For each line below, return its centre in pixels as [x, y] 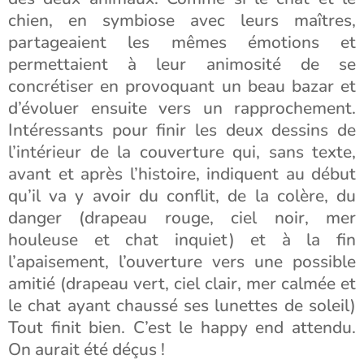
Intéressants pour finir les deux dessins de [182, 130]
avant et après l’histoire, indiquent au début [182, 174]
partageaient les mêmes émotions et [182, 42]
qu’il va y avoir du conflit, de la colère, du [182, 196]
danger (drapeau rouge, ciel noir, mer [182, 218]
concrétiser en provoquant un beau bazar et [182, 86]
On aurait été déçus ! [87, 349]
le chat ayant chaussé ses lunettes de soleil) [182, 305]
